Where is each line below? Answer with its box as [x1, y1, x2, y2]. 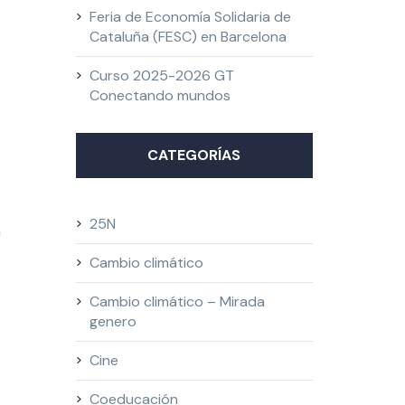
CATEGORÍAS [147, 146, 241, 165]
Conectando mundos [89, 86, 231, 105]
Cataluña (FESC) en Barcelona [89, 27, 287, 46]
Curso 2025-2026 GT [89, 66, 234, 85]
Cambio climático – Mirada [89, 292, 265, 311]
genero [89, 312, 137, 331]
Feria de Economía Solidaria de [89, 7, 291, 26]
